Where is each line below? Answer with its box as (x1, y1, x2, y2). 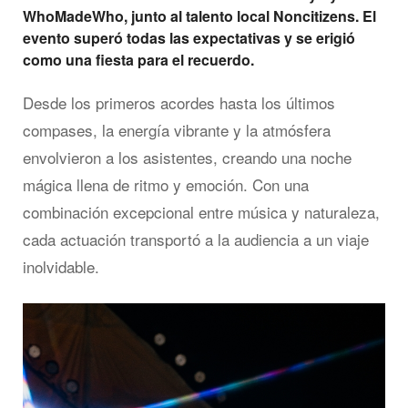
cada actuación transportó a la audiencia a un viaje (23, 228, 369, 251)
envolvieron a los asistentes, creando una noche (23, 146, 352, 169)
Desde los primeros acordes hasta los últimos (23, 91, 335, 115)
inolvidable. (23, 255, 99, 279)
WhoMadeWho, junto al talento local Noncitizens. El (23, 5, 376, 27)
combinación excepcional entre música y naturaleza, (23, 200, 380, 224)
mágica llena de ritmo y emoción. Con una (23, 173, 309, 197)
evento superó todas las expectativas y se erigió (23, 27, 355, 49)
